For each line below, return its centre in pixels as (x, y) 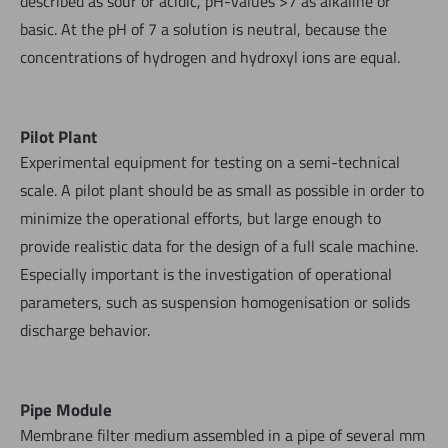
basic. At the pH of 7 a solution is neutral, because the (203, 28)
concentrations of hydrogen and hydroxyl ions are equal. (210, 56)
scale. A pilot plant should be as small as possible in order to (222, 189)
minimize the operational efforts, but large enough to (200, 217)
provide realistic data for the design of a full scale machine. (219, 245)
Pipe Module (66, 409)
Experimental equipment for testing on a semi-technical (210, 161)
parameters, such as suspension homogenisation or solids (215, 301)
